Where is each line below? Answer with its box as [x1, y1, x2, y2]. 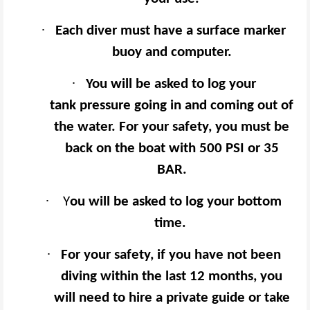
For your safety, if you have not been [60, 248, 281, 263]
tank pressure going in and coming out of [50, 98, 293, 113]
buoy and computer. [111, 45, 232, 60]
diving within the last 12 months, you [61, 269, 282, 284]
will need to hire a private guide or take [53, 291, 290, 306]
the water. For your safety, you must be [54, 120, 289, 135]
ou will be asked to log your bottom [70, 194, 282, 210]
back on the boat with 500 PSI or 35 [64, 141, 279, 156]
